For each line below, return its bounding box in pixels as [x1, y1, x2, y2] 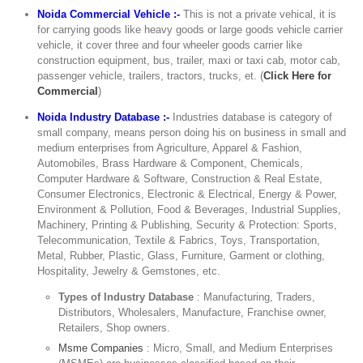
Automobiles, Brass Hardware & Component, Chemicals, [37, 156, 304, 169]
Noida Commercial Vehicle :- [37, 7, 181, 20]
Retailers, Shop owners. [58, 321, 171, 334]
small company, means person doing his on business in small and [37, 126, 347, 139]
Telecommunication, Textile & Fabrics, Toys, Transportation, [37, 233, 321, 246]
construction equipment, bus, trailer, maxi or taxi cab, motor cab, [37, 53, 341, 66]
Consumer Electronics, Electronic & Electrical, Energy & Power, [37, 187, 338, 200]
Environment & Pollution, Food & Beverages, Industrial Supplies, [37, 203, 342, 216]
